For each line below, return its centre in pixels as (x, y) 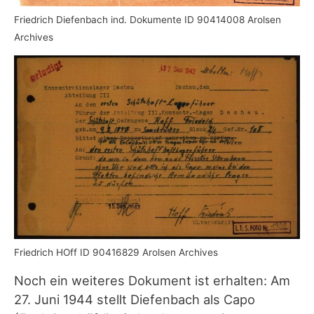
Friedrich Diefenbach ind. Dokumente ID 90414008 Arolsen (148, 19)
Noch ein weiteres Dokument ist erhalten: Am (152, 280)
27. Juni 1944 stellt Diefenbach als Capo (135, 299)
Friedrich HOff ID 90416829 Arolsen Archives (116, 253)
